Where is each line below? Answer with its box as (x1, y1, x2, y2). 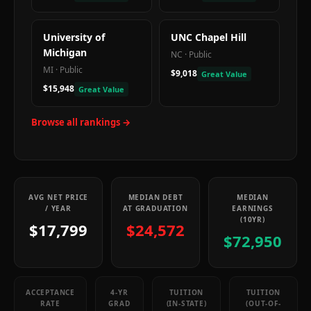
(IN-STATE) (166, 299, 207, 308)
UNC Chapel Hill (171, 31, 246, 44)
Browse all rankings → (31, 116, 131, 128)
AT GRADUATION (123, 203, 188, 213)
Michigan (43, 46, 87, 59)
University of (43, 31, 105, 44)
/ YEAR (45, 203, 72, 213)
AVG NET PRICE (28, 192, 89, 202)
